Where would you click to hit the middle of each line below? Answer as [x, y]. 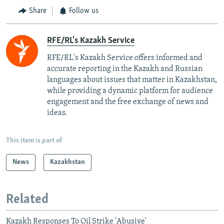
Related [27, 199]
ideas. [57, 113]
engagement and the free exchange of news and [128, 102]
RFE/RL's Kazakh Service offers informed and [125, 58]
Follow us [84, 11]
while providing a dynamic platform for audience [130, 91]
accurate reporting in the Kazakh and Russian [125, 69]
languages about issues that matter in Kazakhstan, [132, 80]
